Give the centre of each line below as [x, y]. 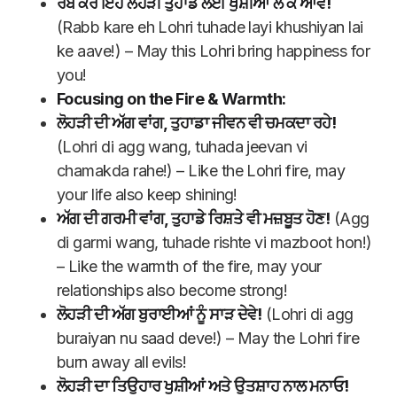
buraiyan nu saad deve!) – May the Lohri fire [208, 339]
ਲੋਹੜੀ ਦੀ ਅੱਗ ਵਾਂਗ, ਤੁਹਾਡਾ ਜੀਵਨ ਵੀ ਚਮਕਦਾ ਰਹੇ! [197, 123]
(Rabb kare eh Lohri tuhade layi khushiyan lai [210, 27]
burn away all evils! [122, 362]
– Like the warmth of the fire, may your [189, 267]
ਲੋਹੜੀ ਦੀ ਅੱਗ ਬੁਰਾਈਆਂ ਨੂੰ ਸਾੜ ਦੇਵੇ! [160, 315]
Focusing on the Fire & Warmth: [171, 99]
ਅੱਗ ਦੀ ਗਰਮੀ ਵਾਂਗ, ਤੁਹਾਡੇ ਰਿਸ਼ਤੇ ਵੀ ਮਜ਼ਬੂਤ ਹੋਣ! [194, 219]
